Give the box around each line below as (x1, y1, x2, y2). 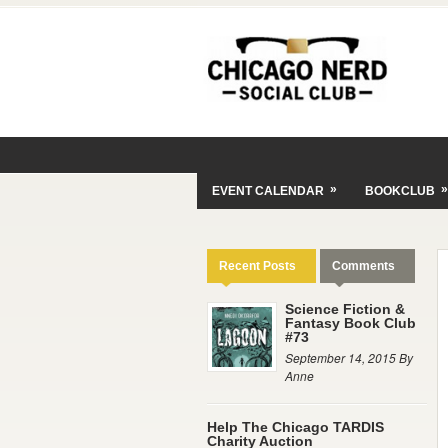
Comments (332, 259, 395, 273)
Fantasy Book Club (285, 315, 416, 331)
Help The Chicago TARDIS (207, 419, 384, 435)
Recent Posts (219, 259, 296, 273)
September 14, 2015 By (285, 349, 413, 366)
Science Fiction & (285, 301, 405, 317)
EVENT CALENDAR (212, 184, 324, 198)
